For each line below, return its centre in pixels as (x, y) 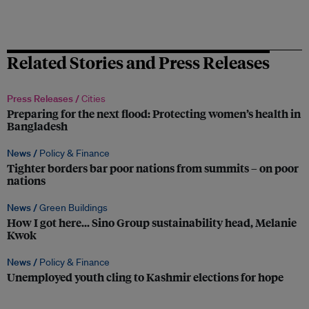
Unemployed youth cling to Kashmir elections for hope (145, 277)
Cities (93, 99)
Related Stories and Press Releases (138, 62)
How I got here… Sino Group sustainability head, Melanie (152, 223)
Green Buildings (73, 208)
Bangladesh (37, 126)
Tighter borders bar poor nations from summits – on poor (153, 168)
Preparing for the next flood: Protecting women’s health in (154, 114)
